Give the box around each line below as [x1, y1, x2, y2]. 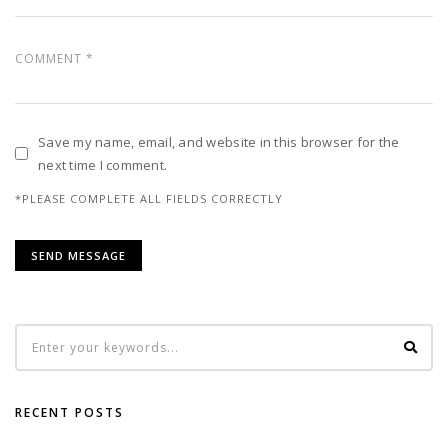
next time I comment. [38, 155, 168, 174]
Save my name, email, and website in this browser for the [38, 132, 400, 151]
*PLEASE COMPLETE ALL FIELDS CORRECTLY [15, 190, 283, 206]
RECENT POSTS [15, 404, 124, 422]
